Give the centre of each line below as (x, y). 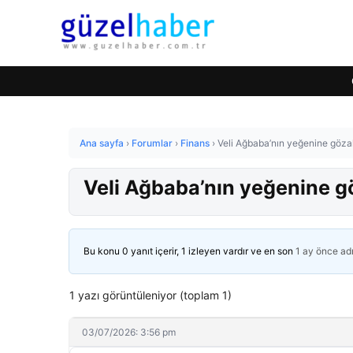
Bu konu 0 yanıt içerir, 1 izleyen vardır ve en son (190, 251)
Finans (195, 143)
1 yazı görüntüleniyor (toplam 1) (150, 295)
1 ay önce (317, 251)
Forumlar (152, 143)
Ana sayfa (102, 143)
